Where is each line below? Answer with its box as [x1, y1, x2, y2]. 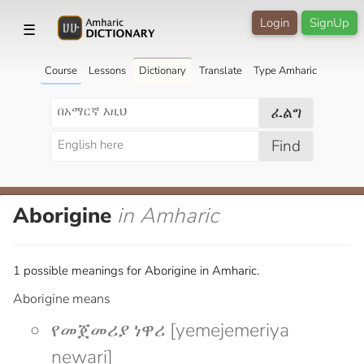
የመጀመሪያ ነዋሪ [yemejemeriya [51, 317, 289, 343]
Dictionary [138, 63, 186, 78]
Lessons [88, 63, 126, 78]
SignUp [310, 15, 349, 31]
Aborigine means [13, 289, 110, 308]
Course [44, 63, 77, 78]
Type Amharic [253, 63, 317, 78]
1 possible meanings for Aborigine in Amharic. [13, 262, 259, 279]
